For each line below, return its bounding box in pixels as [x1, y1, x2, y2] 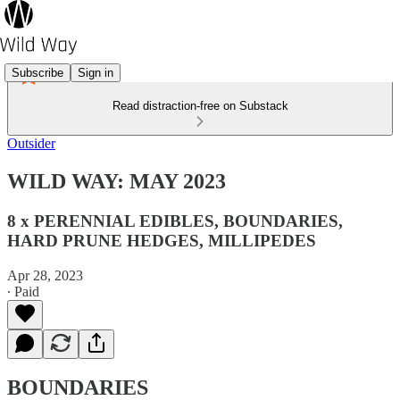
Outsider [7, 136, 55, 151]
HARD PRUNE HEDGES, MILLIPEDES [7, 230, 316, 250]
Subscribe [12, 65, 63, 79]
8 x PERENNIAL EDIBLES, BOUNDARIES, [7, 211, 343, 230]
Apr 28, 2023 [7, 267, 83, 283]
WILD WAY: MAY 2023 [7, 169, 226, 193]
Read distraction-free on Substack [112, 99, 288, 112]
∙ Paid [7, 283, 39, 299]
